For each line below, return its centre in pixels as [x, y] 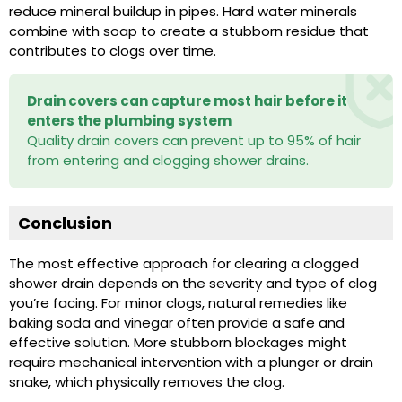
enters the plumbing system [129, 120]
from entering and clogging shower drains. [168, 160]
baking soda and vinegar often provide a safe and [177, 322]
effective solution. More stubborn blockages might [178, 342]
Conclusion [65, 223]
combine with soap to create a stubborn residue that [189, 31]
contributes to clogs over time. [113, 50]
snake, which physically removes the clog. [147, 381]
